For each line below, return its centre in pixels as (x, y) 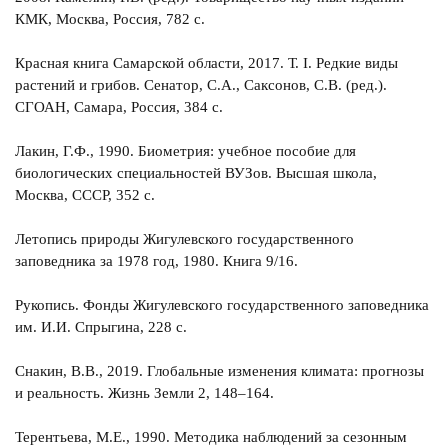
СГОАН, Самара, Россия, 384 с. (119, 107)
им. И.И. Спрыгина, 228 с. (101, 327)
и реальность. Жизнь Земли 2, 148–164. (144, 393)
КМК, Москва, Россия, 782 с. (110, 19)
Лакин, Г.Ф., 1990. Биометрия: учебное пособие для (185, 151)
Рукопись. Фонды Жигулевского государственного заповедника (222, 305)
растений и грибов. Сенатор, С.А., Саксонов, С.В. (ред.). (201, 85)
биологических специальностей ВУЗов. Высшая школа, (196, 173)
